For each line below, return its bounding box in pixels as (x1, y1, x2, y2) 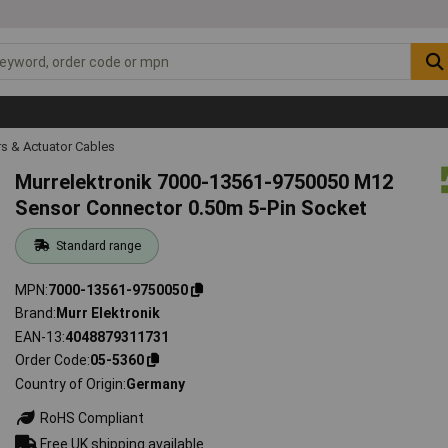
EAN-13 (15, 328, 63, 345)
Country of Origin (15, 375, 124, 392)
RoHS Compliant (37, 409, 145, 426)
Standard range (55, 237, 141, 253)
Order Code (15, 352, 88, 369)
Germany (126, 375, 186, 392)
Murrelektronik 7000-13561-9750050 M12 (15, 169, 394, 194)
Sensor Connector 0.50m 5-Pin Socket (15, 195, 368, 220)
